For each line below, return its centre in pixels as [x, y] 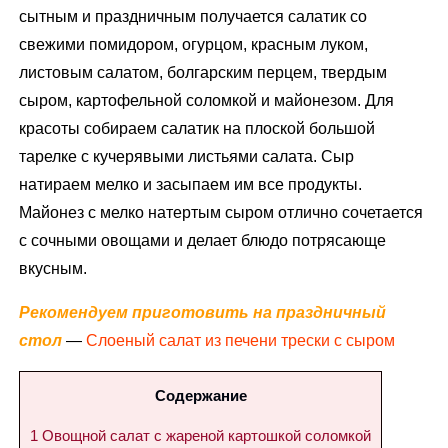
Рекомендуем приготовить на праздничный [203, 312]
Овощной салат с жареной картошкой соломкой [205, 435]
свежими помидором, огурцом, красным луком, [194, 44]
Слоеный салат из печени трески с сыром [241, 340]
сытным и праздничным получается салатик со [193, 16]
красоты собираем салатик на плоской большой [197, 128]
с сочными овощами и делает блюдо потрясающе [203, 240]
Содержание [200, 395]
